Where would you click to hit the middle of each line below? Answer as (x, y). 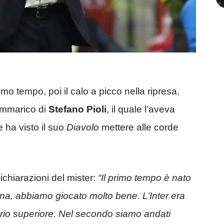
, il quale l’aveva (141, 109)
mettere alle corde (139, 127)
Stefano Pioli (77, 109)
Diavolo (83, 127)
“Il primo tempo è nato (144, 177)
